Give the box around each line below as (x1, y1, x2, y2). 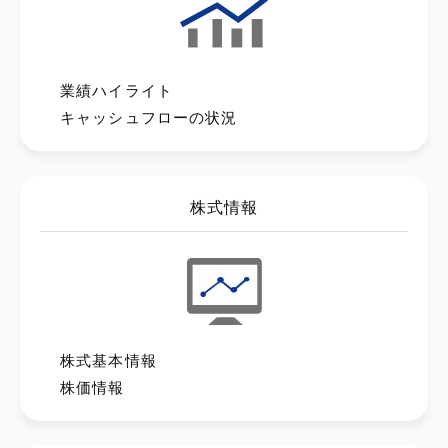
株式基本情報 (60, 351, 157, 369)
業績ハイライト (60, 81, 174, 99)
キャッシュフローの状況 (60, 108, 238, 126)
